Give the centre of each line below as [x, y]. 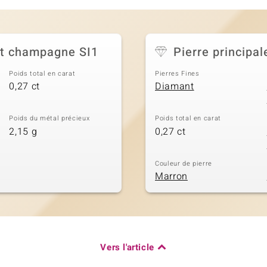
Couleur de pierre [184, 163]
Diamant [175, 87]
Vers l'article [127, 248]
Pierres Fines [177, 73]
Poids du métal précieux [49, 119]
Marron [171, 177]
